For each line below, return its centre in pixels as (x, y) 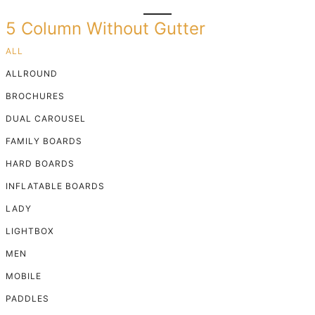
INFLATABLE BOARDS (55, 186)
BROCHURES (35, 96)
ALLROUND (32, 73)
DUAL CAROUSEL (46, 118)
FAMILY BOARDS (44, 141)
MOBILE (24, 276)
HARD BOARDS (40, 163)
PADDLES (27, 298)
